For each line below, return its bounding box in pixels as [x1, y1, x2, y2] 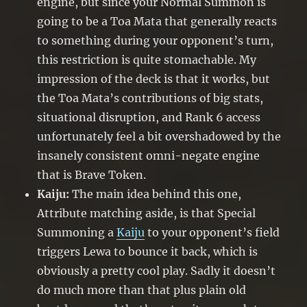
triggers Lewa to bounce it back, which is [37, 245, 258, 259]
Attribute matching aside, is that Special [37, 206, 256, 221]
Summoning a [37, 225, 117, 240]
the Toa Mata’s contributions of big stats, [37, 91, 264, 106]
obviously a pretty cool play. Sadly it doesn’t [37, 264, 276, 278]
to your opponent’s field [145, 225, 280, 240]
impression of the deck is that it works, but [37, 72, 271, 86]
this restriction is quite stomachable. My [37, 53, 257, 67]
